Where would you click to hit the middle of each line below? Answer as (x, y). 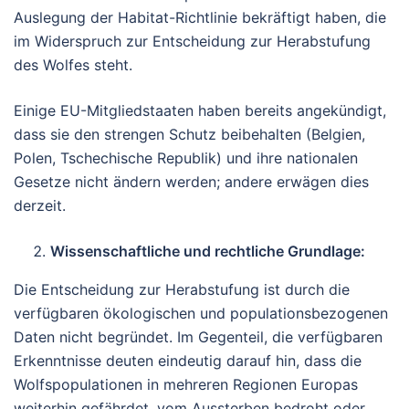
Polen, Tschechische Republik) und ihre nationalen (186, 157)
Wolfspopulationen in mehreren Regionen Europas (186, 384)
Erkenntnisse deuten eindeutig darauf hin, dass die (188, 360)
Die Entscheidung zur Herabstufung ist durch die (182, 289)
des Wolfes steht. (73, 64)
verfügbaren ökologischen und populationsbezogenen (201, 313)
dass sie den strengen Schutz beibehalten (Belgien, (189, 134)
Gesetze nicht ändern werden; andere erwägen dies (191, 181)
